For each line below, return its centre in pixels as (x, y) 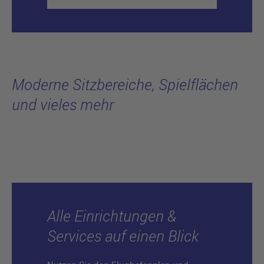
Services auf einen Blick (123, 236)
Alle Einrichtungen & (112, 216)
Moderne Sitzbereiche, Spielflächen (125, 84)
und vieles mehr (63, 104)
